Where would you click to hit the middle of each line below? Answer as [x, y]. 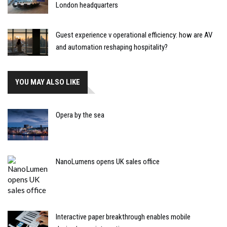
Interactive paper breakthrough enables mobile [123, 217]
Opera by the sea [80, 115]
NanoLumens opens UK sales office [108, 161]
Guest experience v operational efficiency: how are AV [134, 35]
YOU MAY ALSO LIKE [48, 82]
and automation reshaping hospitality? [112, 47]
